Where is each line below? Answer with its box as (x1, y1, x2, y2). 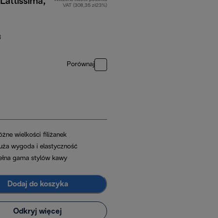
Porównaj (67, 61, 94, 68)
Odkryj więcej (13, 207, 62, 215)
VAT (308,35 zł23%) (63, 3, 107, 8)
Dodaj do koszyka (7, 180, 68, 188)
